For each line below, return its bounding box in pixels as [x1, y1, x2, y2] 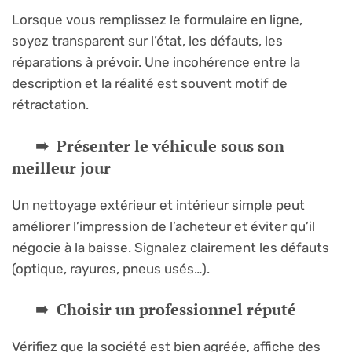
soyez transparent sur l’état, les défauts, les [12, 33, 283, 49]
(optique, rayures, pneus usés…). [12, 260, 210, 277]
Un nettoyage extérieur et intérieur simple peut [12, 196, 305, 213]
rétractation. [12, 97, 89, 113]
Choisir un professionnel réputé [57, 299, 296, 321]
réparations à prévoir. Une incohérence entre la [12, 54, 300, 71]
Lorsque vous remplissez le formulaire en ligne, [12, 12, 302, 28]
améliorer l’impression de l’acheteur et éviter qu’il [12, 218, 315, 234]
